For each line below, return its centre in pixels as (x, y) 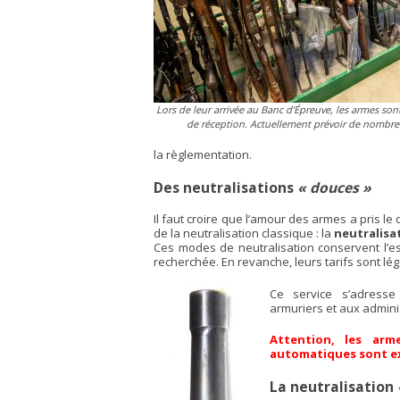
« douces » (334, 187)
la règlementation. (203, 154)
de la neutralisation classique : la (244, 233)
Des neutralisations (225, 187)
